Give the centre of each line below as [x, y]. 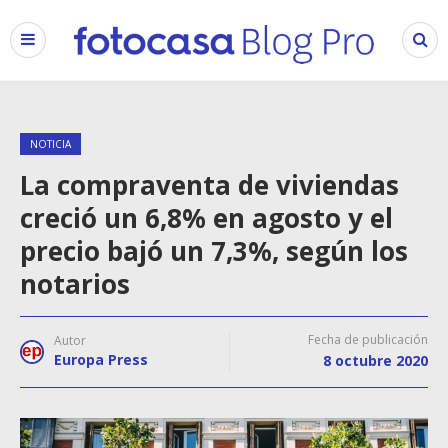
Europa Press [101, 359]
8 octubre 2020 [375, 360]
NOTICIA [50, 144]
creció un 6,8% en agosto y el [206, 218]
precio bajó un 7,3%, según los [214, 251]
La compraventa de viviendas [209, 185]
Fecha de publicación [368, 339]
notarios [75, 284]
